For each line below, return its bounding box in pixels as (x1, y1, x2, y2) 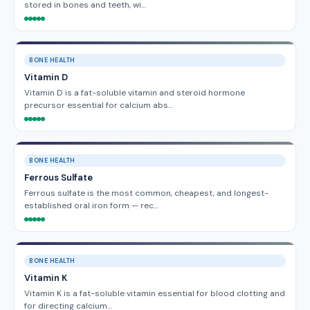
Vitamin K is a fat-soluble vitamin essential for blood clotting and (24, 288, 285, 299)
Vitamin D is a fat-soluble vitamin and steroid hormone (24, 87, 245, 98)
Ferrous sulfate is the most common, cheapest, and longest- (24, 188, 268, 199)
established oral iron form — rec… (24, 200, 158, 211)
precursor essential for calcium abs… (24, 100, 173, 111)
